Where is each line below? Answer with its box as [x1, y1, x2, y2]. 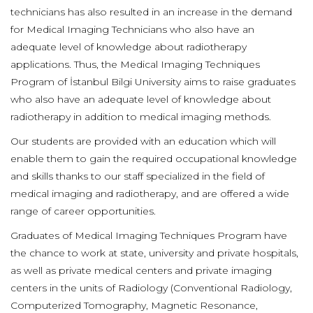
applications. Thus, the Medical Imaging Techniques [10, 58, 260, 71]
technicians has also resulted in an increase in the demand [10, 6, 292, 18]
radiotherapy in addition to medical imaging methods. [10, 110, 271, 123]
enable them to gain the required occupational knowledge [10, 152, 297, 165]
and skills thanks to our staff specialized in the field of [10, 170, 265, 182]
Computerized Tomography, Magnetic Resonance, [10, 299, 258, 312]
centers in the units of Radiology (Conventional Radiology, [10, 282, 292, 294]
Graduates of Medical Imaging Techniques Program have [10, 229, 287, 242]
